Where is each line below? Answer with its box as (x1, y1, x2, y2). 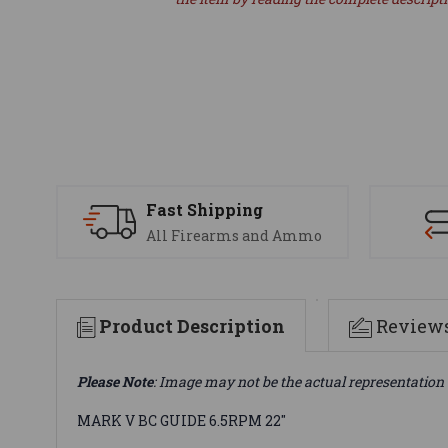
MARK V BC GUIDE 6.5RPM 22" (77, 410, 286, 430)
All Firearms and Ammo (146, 226, 322, 246)
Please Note (77, 371, 153, 391)
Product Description (99, 313, 285, 338)
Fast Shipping (146, 199, 263, 221)
